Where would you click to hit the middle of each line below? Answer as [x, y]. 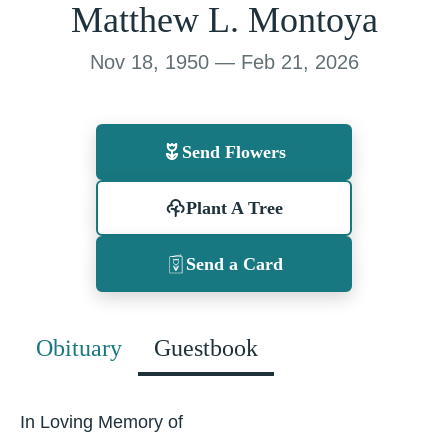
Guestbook [206, 348]
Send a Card [234, 264]
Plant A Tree [234, 208]
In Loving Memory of [101, 422]
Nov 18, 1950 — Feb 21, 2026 [224, 62]
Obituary [79, 348]
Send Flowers [234, 152]
